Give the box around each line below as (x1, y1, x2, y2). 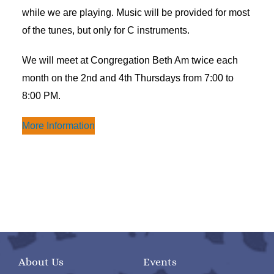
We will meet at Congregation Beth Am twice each (22, 54, 238, 65)
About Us (18, 256, 64, 268)
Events (143, 256, 177, 268)
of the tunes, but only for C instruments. (22, 24, 190, 35)
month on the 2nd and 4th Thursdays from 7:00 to (22, 72, 234, 83)
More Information (22, 120, 95, 131)
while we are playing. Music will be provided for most (22, 7, 250, 18)
